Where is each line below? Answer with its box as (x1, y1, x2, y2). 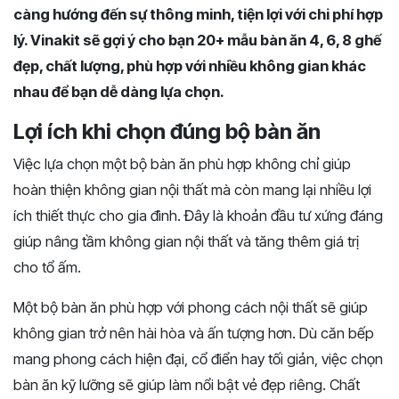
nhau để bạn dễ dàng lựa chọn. (13, 83, 224, 101)
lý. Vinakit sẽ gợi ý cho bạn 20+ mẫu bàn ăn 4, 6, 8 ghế (13, 31, 381, 49)
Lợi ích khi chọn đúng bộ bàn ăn (13, 118, 321, 144)
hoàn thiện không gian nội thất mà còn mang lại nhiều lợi (13, 181, 371, 199)
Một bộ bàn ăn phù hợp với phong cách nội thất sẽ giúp (13, 298, 368, 316)
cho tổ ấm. (13, 258, 81, 276)
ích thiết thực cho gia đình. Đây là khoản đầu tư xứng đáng (13, 207, 383, 224)
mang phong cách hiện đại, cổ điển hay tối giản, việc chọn (13, 350, 383, 368)
